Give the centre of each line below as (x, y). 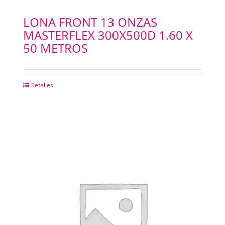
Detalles (41, 85)
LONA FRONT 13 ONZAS (90, 22)
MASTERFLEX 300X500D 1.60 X (108, 35)
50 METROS (55, 48)
